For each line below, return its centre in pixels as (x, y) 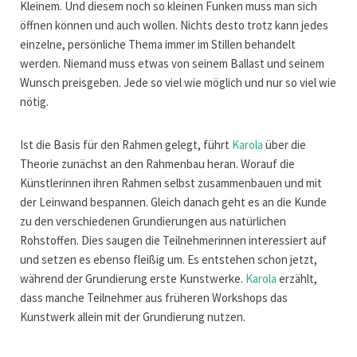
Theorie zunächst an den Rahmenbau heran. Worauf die (157, 164)
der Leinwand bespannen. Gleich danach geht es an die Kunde (173, 202)
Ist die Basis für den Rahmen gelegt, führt (126, 145)
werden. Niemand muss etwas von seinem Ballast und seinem (172, 64)
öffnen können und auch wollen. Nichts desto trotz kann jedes (174, 25)
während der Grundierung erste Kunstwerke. (133, 279)
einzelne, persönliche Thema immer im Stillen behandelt (158, 45)
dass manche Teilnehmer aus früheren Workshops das (154, 298)
